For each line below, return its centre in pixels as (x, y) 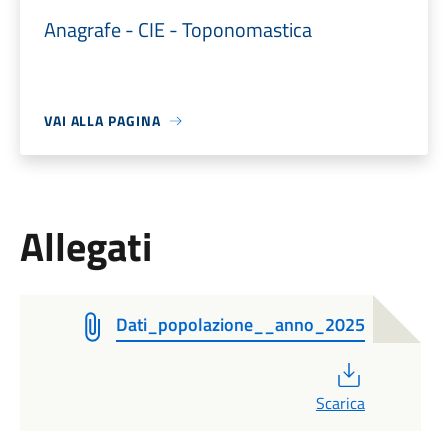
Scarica (340, 403)
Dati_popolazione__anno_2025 (240, 324)
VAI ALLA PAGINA (102, 120)
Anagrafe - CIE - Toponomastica (177, 29)
